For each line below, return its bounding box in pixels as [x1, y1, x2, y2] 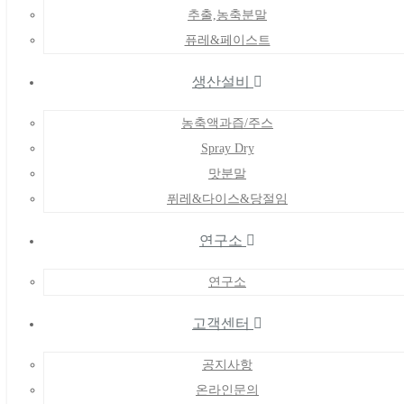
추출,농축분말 [188, 8, 267, 22]
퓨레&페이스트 [184, 33, 271, 47]
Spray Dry [200, 142, 254, 155]
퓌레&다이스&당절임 [167, 192, 288, 206]
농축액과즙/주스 [181, 116, 273, 130]
